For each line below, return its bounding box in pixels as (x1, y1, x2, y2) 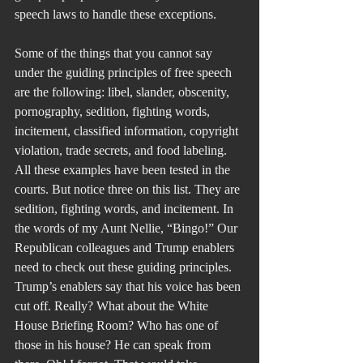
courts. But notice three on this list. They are (15, 182, 243, 197)
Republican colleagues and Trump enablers (15, 241, 237, 255)
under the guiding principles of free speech (15, 66, 235, 80)
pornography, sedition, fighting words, (15, 105, 213, 119)
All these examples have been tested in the (15, 163, 233, 177)
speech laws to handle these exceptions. (15, 7, 216, 22)
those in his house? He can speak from (15, 338, 214, 352)
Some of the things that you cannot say (15, 46, 216, 61)
